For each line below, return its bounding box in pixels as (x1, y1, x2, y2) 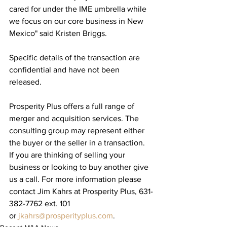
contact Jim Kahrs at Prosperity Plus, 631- (9, 186, 153, 196)
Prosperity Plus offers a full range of (9, 101, 136, 110)
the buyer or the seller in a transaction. (9, 138, 147, 147)
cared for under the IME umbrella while (9, 4, 148, 13)
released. (9, 77, 42, 86)
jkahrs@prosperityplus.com (18, 211, 113, 220)
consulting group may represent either (9, 126, 146, 135)
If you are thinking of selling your (9, 150, 127, 159)
